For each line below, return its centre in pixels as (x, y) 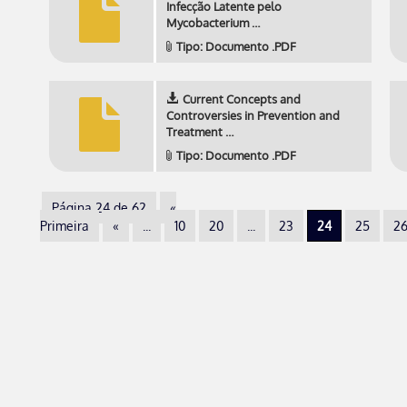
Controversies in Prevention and (253, 115)
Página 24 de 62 (99, 208)
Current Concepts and (242, 99)
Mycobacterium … (213, 23)
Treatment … (200, 132)
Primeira (65, 226)
